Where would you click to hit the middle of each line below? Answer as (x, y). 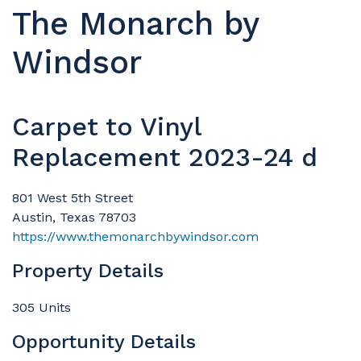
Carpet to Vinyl (106, 126)
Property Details (88, 270)
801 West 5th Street (73, 197)
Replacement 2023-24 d (165, 157)
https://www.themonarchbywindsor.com (135, 236)
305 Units (41, 307)
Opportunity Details (104, 341)
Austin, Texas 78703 (74, 217)
